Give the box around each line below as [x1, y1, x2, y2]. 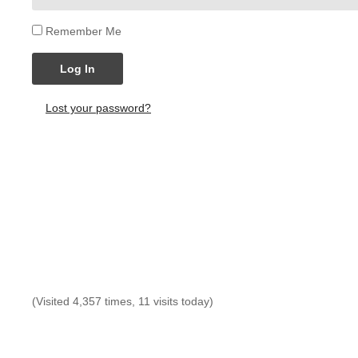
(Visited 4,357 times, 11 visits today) [32, 295, 213, 308]
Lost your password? [46, 101, 151, 114]
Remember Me [46, 25, 121, 38]
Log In [60, 62, 95, 75]
